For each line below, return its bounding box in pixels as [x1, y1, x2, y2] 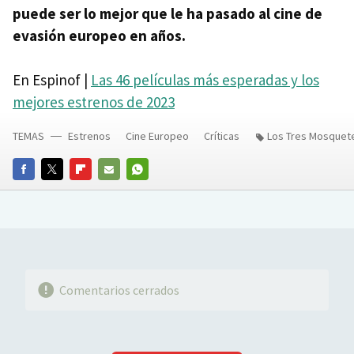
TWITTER [41, 183, 86, 198]
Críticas [204, 129, 239, 144]
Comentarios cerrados [58, 281, 179, 298]
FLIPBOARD [70, 183, 123, 198]
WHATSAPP [126, 183, 179, 198]
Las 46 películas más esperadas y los [91, 70, 319, 90]
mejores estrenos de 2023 [13, 92, 175, 112]
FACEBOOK [13, 183, 63, 198]
